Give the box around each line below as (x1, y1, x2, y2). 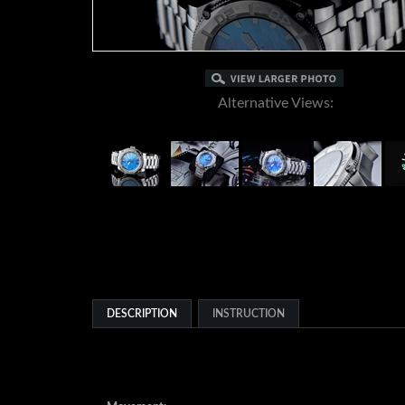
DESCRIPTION (107, 330, 177, 341)
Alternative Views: (218, 96, 334, 110)
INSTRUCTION (212, 330, 285, 341)
